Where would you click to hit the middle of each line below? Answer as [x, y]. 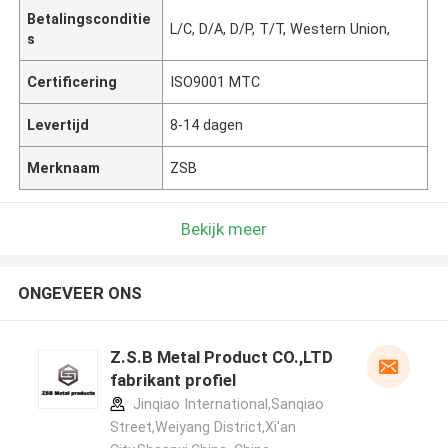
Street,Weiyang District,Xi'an [202, 427]
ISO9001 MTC [215, 81]
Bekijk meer [224, 228]
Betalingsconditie [89, 18]
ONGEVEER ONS [79, 293]
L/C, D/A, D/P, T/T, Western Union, [280, 28]
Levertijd [58, 124]
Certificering [72, 81]
